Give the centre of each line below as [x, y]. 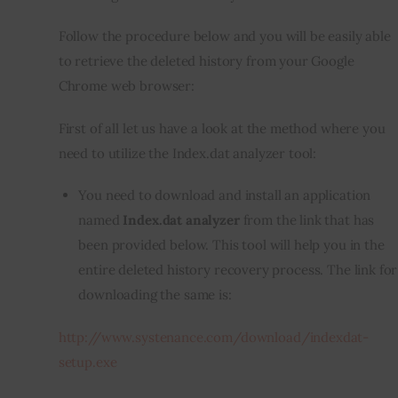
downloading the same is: [155, 295]
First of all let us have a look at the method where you [223, 128]
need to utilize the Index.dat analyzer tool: [187, 153]
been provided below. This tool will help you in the [231, 245]
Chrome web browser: [126, 86]
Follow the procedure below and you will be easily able [226, 36]
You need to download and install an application [225, 195]
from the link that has [307, 220]
